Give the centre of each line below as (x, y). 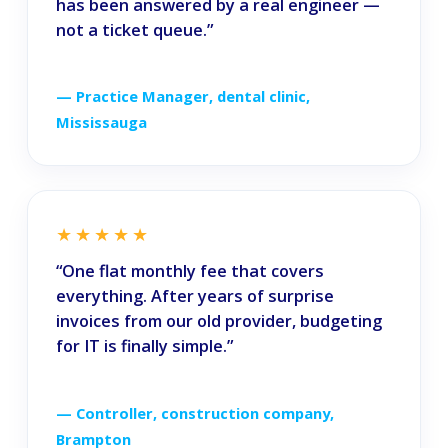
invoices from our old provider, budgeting (218, 321)
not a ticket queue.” (134, 29)
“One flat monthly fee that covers (189, 271)
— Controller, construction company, (194, 412)
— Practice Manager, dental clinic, (182, 96)
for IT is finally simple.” (144, 346)
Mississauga (101, 122)
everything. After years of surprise (194, 296)
